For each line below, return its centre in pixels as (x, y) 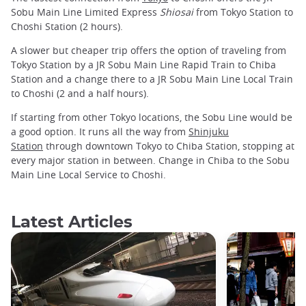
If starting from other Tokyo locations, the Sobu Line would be (152, 117)
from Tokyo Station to (243, 12)
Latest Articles (72, 223)
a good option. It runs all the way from (100, 132)
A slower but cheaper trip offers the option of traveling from (149, 51)
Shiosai (177, 12)
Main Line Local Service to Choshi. (88, 175)
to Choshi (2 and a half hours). (80, 94)
